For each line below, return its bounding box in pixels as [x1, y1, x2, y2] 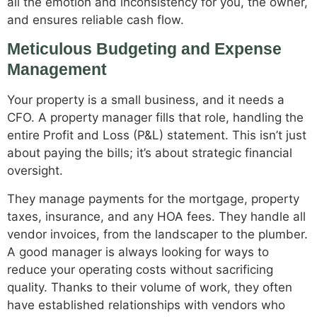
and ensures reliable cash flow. [7, 12, 184, 27]
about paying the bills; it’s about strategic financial [7, 146, 292, 161]
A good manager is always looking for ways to [7, 244, 269, 259]
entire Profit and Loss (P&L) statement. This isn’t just [7, 128, 306, 143]
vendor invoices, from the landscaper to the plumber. [7, 226, 308, 241]
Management [7, 60, 107, 79]
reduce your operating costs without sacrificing [7, 262, 273, 277]
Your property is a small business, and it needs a [7, 93, 284, 108]
